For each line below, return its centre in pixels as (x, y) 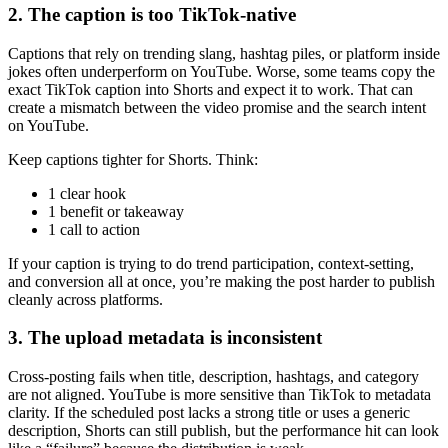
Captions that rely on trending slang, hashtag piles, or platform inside (224, 53)
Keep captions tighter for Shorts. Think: (133, 159)
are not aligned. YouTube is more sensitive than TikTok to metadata (219, 394)
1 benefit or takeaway (116, 211)
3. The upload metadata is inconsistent (165, 338)
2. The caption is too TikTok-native (152, 14)
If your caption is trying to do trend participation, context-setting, (211, 263)
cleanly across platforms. (85, 299)
